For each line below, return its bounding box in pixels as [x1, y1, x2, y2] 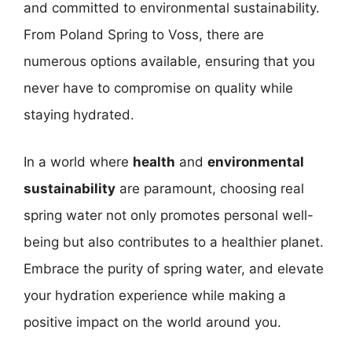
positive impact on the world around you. [24, 313, 281, 330]
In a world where [24, 153, 133, 170]
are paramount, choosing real [115, 180, 304, 196]
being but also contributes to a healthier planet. [24, 233, 324, 250]
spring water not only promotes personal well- [24, 207, 313, 223]
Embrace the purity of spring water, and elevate [24, 260, 324, 277]
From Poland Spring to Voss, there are [24, 27, 264, 42]
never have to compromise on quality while [24, 80, 293, 96]
